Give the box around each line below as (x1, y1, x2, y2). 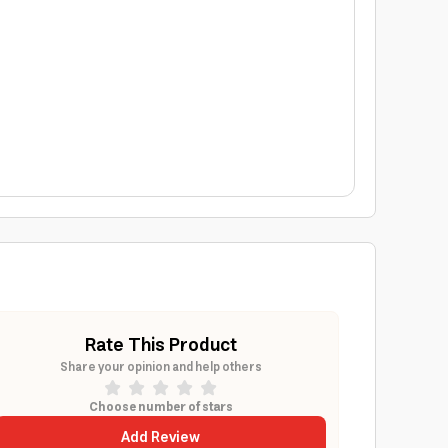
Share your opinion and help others (59, 357, 262, 378)
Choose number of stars (88, 397, 233, 418)
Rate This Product (84, 330, 237, 362)
